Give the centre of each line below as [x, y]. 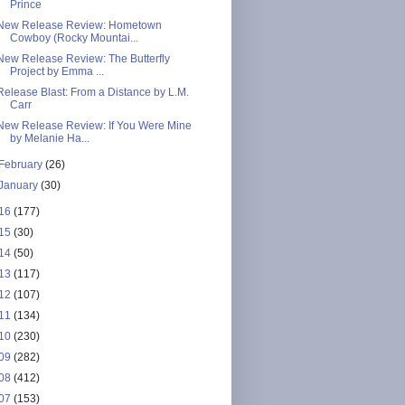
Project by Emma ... [57, 71]
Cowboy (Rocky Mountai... [74, 38]
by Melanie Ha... [49, 138]
